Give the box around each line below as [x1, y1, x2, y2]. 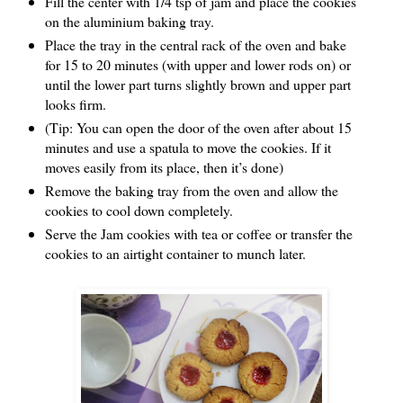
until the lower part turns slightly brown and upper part [44, 75, 351, 94]
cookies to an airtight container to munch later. [44, 244, 306, 264]
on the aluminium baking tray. [44, 12, 214, 31]
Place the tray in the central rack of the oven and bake [44, 35, 346, 55]
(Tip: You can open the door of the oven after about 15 [44, 118, 352, 138]
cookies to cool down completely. [44, 201, 237, 220]
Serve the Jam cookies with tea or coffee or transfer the [44, 224, 353, 244]
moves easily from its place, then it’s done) [44, 157, 288, 177]
